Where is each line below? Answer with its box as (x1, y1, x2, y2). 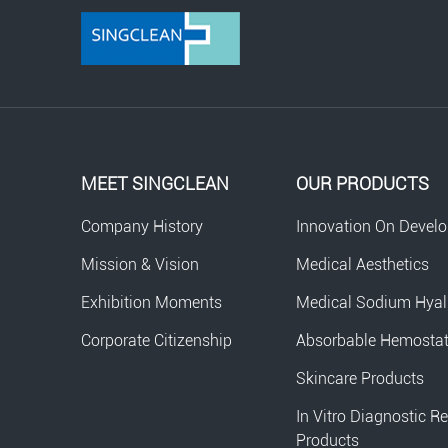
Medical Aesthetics (296, 255, 430, 275)
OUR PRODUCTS (296, 173, 430, 195)
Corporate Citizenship (80, 331, 232, 351)
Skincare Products (296, 369, 425, 389)
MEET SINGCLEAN (80, 173, 229, 195)
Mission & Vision (80, 255, 199, 275)
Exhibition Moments (80, 293, 222, 313)
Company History (80, 217, 203, 237)
